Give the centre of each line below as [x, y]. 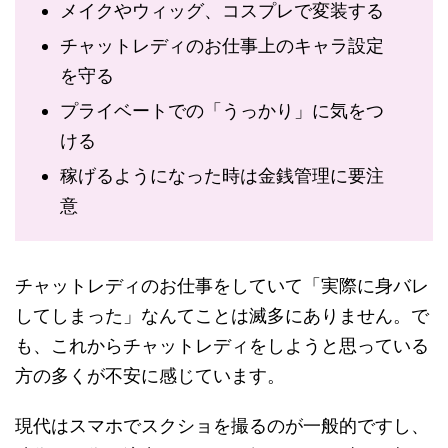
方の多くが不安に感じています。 [150, 375]
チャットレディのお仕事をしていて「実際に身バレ [222, 285]
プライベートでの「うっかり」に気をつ [222, 110]
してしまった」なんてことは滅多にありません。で [222, 315]
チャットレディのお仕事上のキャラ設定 [222, 45]
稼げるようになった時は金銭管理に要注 [222, 175]
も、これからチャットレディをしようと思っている [222, 345]
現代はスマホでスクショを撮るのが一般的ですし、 [222, 425]
